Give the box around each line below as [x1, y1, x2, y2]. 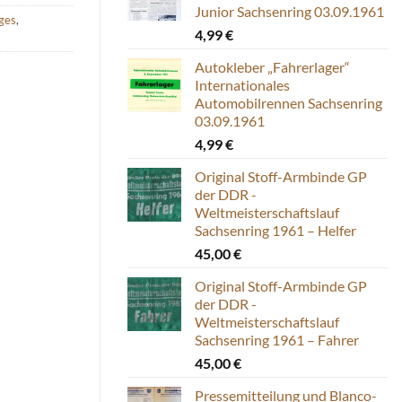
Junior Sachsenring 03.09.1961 [195, 2, 384, 20]
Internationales [195, 75, 290, 93]
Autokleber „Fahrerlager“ [195, 57, 350, 75]
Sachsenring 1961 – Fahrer [195, 330, 359, 348]
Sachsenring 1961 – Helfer [195, 221, 356, 239]
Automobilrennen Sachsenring [195, 93, 382, 111]
